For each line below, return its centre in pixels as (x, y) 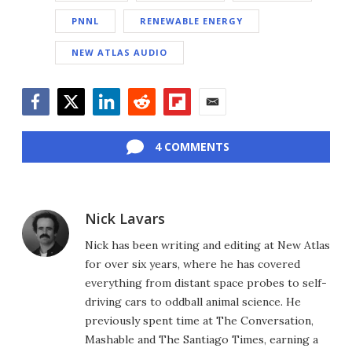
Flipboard (191, 124)
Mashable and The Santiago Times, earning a (202, 340)
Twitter (78, 124)
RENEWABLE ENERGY (191, 21)
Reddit (146, 124)
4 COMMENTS (192, 147)
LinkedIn (117, 124)
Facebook (49, 124)
